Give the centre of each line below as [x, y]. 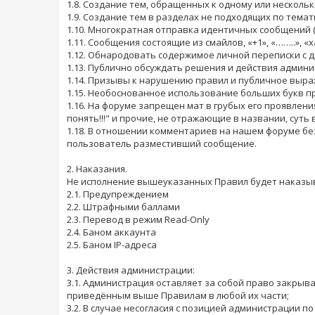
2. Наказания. [97, 169]
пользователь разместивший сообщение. [162, 144]
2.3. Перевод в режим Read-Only [138, 220]
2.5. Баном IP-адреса [112, 245]
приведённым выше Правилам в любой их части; [178, 296]
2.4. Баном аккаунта [111, 232]
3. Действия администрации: [131, 270]
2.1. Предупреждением [118, 194]
